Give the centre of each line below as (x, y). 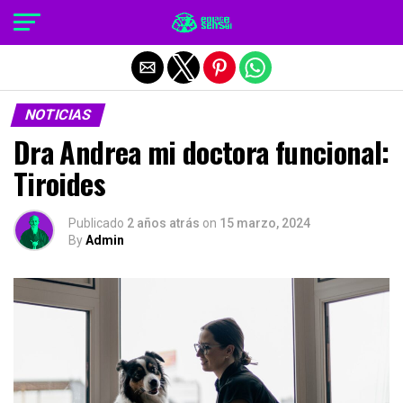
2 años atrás (163, 223)
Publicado (96, 223)
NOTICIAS (58, 115)
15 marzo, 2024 (265, 223)
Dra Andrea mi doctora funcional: (201, 152)
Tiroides (59, 183)
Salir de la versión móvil (201, 21)
